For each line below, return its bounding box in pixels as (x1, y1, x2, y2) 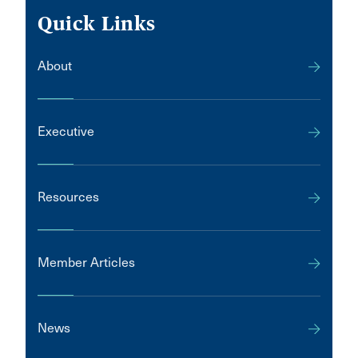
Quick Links (38, 12, 156, 35)
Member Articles (38, 255, 135, 270)
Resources (38, 189, 99, 205)
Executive (38, 124, 94, 139)
